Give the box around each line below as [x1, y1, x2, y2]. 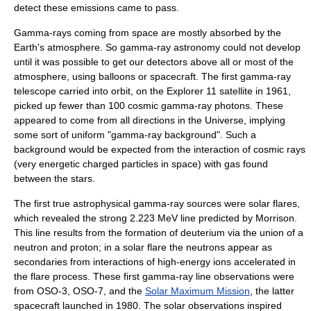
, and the [103, 285, 145, 296]
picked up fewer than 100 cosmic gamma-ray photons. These [14, 100, 283, 111]
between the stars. [14, 173, 95, 184]
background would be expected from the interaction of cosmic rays [14, 144, 305, 155]
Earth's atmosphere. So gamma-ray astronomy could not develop [14, 42, 301, 53]
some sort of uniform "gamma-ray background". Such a [14, 129, 256, 140]
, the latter [250, 285, 294, 296]
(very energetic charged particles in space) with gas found [14, 158, 268, 169]
